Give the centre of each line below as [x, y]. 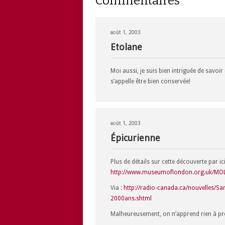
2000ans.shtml [131, 198]
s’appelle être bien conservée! [150, 81]
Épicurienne [135, 138]
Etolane [126, 47]
